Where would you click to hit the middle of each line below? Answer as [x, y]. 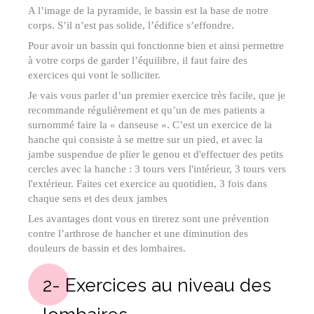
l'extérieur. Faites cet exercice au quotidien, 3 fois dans [148, 184]
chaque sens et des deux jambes [98, 199]
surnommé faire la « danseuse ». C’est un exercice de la [150, 125]
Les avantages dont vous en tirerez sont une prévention [149, 219]
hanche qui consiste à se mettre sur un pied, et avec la [145, 140]
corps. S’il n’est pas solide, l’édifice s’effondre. [131, 26]
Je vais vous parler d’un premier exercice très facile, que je [157, 96]
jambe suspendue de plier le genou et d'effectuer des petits [156, 155]
